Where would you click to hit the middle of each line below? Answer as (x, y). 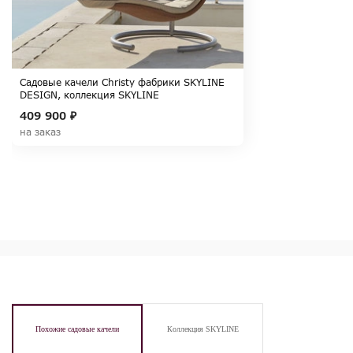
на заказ (40, 132)
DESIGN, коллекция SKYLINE (89, 95)
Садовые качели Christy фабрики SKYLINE (122, 83)
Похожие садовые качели (77, 329)
